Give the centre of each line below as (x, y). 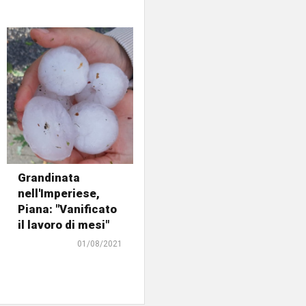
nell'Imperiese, (59, 193)
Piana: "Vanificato (68, 209)
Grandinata (49, 177)
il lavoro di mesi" (64, 224)
